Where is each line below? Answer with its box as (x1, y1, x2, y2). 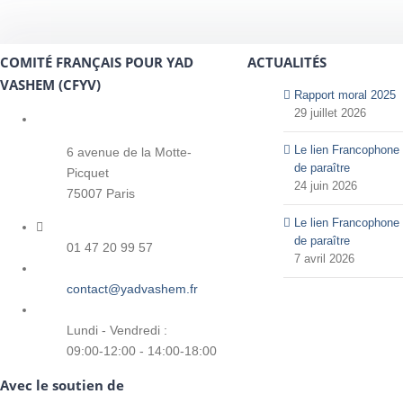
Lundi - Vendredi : (66, 323, 167, 338)
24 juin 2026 (293, 179, 357, 193)
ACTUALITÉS (246, 53, 327, 72)
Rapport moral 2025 (293, 88, 396, 103)
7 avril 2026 (293, 252, 354, 266)
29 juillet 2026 (293, 106, 366, 121)
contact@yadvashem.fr (66, 282, 198, 297)
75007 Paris (66, 186, 135, 201)
